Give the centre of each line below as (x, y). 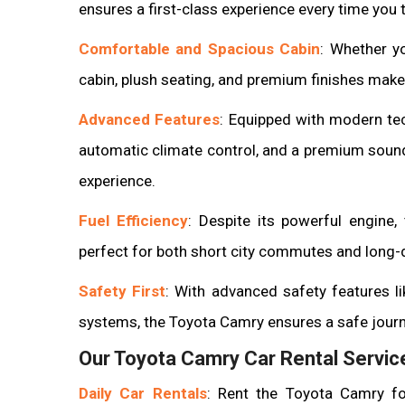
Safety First (122, 291)
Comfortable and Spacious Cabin (200, 48)
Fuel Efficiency (133, 220)
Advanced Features (150, 119)
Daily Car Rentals (143, 393)
